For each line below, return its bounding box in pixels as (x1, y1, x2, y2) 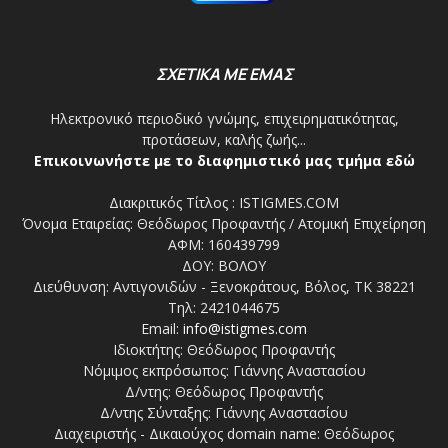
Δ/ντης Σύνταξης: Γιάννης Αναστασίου (100, 402, 348, 422)
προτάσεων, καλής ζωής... (142, 129, 306, 149)
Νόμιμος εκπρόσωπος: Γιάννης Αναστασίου (82, 360, 366, 380)
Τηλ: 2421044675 (168, 297, 280, 317)
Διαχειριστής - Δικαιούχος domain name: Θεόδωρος (54, 423, 394, 443)
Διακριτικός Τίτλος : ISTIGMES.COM (109, 192, 339, 212)
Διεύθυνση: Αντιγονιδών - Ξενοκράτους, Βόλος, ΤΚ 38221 (32, 276, 416, 296)
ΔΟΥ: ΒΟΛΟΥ (182, 255, 266, 275)
